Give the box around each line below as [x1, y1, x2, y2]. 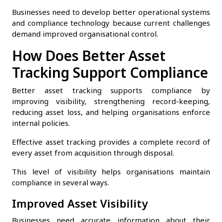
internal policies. [12, 117, 70, 128]
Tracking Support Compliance [12, 62, 208, 82]
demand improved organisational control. [12, 28, 158, 39]
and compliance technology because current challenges [12, 17, 210, 28]
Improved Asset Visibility [12, 195, 148, 211]
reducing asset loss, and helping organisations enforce [12, 107, 210, 117]
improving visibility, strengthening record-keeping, [12, 96, 210, 106]
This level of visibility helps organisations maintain [12, 166, 210, 176]
